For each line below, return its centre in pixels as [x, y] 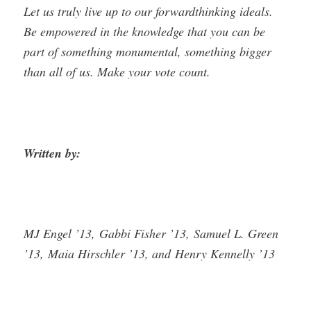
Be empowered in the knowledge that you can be [145, 32]
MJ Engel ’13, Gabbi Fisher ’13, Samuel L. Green [151, 234]
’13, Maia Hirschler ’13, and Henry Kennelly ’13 [150, 254]
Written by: [52, 153]
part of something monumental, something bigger [148, 52]
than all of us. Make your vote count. [117, 72]
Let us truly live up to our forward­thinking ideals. [149, 11]
